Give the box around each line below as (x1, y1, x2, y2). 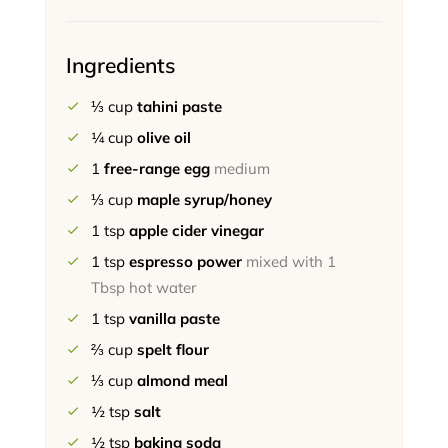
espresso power (128, 252, 242, 272)
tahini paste (136, 97, 222, 117)
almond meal (136, 371, 228, 391)
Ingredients (65, 52, 175, 79)
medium (213, 159, 270, 179)
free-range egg (103, 159, 210, 179)
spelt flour (136, 340, 209, 360)
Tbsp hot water (90, 278, 196, 298)
